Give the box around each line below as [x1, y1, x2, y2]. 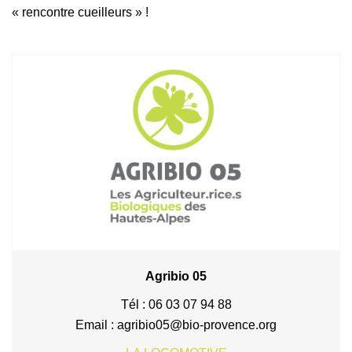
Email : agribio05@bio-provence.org [75, 317, 277, 332]
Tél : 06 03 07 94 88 [120, 297, 232, 311]
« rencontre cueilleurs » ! [12, 5, 148, 19]
